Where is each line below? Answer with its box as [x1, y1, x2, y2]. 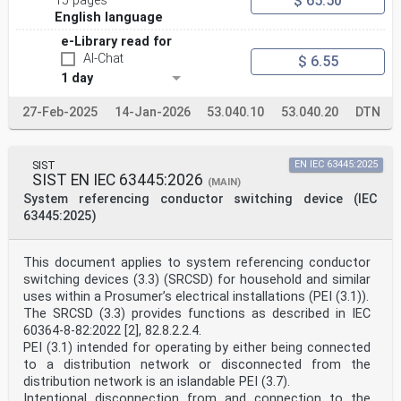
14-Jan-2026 [115, 105, 191, 121]
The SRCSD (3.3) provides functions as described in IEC [23, 306, 371, 322]
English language [55, 10, 164, 26]
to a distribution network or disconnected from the [23, 357, 371, 373]
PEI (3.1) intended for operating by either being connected [23, 340, 371, 356]
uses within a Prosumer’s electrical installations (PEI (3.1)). [23, 289, 369, 305]
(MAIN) [208, 176, 241, 189]
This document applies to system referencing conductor [23, 255, 371, 271]
